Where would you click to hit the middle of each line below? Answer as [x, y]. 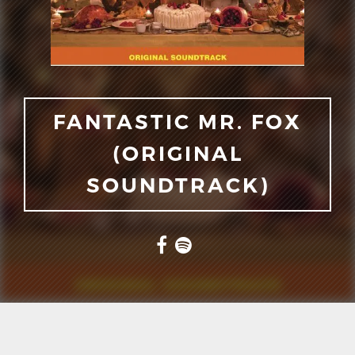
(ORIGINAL [177, 154]
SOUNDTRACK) [177, 185]
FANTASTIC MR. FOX [177, 122]
